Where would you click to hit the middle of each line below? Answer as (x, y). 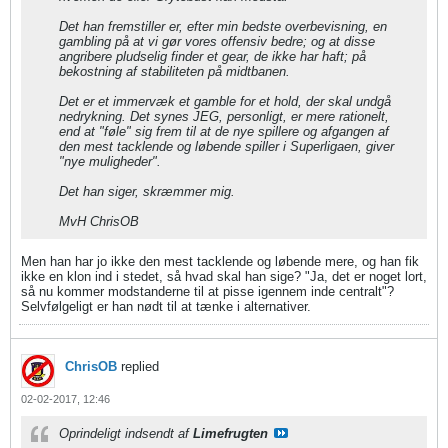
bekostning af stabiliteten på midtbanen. (174, 71)
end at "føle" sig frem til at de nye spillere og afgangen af (224, 131)
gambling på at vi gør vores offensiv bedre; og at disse (217, 41)
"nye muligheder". (110, 161)
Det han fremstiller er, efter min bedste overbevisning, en (223, 26)
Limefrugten (230, 433)
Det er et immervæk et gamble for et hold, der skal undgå (225, 101)
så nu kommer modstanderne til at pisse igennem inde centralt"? (207, 291)
